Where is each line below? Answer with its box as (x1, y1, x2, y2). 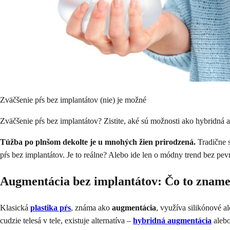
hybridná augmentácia (133, 216, 212, 225)
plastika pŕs (30, 203, 71, 212)
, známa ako (71, 203, 112, 212)
